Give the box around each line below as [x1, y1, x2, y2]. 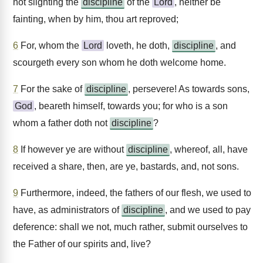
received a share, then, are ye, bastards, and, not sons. [13, 161, 239, 171]
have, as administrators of [13, 205, 122, 215]
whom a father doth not [13, 118, 110, 128]
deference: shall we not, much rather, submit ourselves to [13, 222, 248, 232]
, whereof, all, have [170, 144, 248, 154]
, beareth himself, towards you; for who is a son [34, 101, 228, 111]
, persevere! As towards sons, [128, 84, 249, 94]
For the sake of [18, 84, 85, 94]
